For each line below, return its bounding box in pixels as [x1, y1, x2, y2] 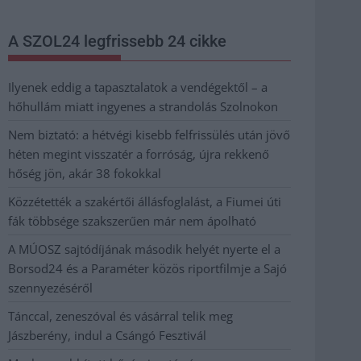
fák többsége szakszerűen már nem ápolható [8, 212, 256, 229]
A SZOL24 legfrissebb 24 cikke [8, 31, 226, 51]
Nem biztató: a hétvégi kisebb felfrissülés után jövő [8, 126, 290, 143]
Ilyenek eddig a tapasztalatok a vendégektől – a [8, 78, 268, 95]
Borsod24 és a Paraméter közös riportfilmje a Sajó [8, 259, 287, 276]
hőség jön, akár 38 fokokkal [8, 164, 161, 181]
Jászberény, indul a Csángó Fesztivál [8, 326, 206, 343]
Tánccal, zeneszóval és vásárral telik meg [8, 307, 233, 324]
